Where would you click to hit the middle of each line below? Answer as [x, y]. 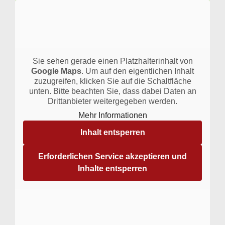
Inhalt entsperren [113, 133]
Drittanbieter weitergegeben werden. [113, 101]
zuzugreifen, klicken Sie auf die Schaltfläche [113, 81]
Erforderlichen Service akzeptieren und [113, 157]
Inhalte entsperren [113, 169]
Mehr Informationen [113, 116]
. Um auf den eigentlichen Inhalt [138, 71]
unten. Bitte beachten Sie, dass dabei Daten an [113, 91]
